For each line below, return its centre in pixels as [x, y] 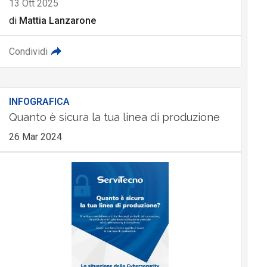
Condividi [28, 51]
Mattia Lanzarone [57, 20]
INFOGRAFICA [39, 101]
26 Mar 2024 [35, 136]
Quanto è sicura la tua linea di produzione [114, 117]
